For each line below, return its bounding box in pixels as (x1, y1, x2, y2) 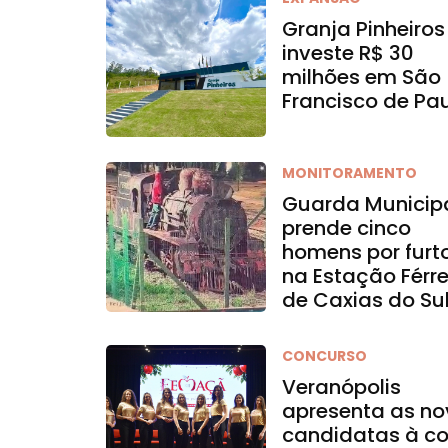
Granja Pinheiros (282, 15, 446, 43)
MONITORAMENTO (282, 163, 418, 183)
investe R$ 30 (282, 39, 415, 67)
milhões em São (282, 63, 442, 91)
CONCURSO (282, 346, 368, 366)
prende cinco (282, 214, 412, 242)
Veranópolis (282, 373, 402, 401)
